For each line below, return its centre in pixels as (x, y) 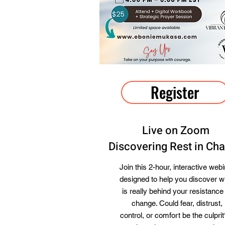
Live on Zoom (176, 131)
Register (175, 92)
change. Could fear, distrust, (177, 203)
